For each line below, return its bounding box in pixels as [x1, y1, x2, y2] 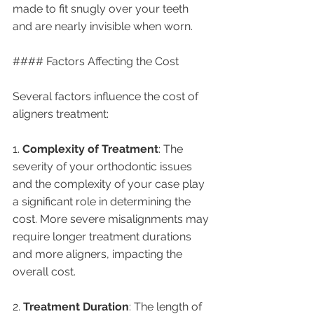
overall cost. [13, 265, 76, 279]
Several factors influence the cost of [13, 90, 201, 104]
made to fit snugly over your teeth [13, 2, 191, 16]
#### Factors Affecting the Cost [13, 55, 179, 69]
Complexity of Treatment [22, 142, 158, 156]
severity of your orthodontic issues [13, 160, 195, 174]
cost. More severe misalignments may [13, 212, 212, 226]
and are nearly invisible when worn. [13, 20, 193, 34]
